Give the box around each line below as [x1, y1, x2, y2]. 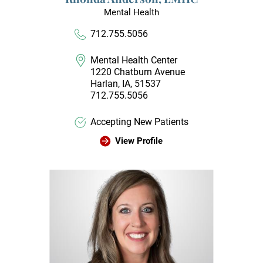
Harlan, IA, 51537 [90, 78, 161, 90]
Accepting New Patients [90, 116, 189, 127]
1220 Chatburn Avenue [90, 66, 186, 78]
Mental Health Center [90, 55, 178, 66]
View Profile [114, 135, 163, 146]
